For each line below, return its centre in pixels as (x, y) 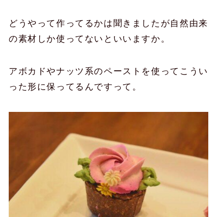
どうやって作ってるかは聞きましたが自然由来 (108, 23)
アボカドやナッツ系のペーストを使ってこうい (108, 71)
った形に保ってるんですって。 (75, 87)
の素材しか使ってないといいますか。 (89, 39)
